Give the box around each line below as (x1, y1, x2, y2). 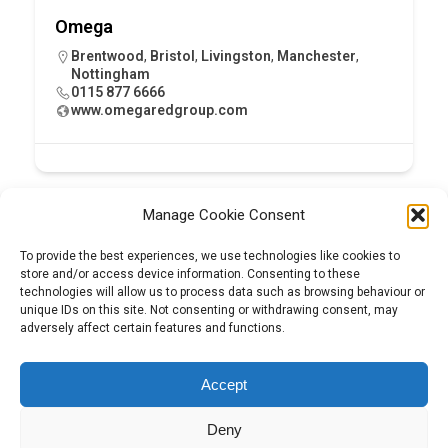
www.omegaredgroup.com (71, 101, 248, 118)
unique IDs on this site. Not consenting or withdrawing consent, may (20, 303, 398, 317)
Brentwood (71, 47, 144, 64)
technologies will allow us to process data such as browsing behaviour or (20, 285, 425, 299)
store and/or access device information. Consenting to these (20, 267, 360, 281)
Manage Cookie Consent (143, 206, 305, 224)
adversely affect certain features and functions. (20, 321, 285, 335)
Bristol (150, 47, 195, 64)
